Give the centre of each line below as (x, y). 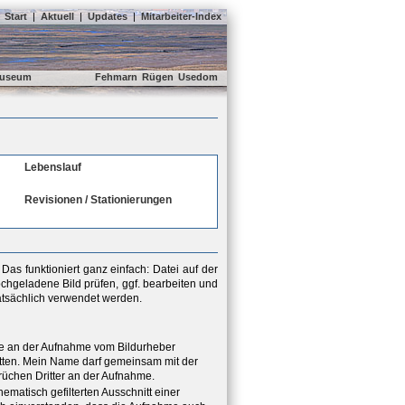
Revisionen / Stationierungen (98, 200)
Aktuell (57, 16)
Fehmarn (116, 77)
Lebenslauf (53, 167)
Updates (108, 16)
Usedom (198, 77)
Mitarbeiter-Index (181, 16)
